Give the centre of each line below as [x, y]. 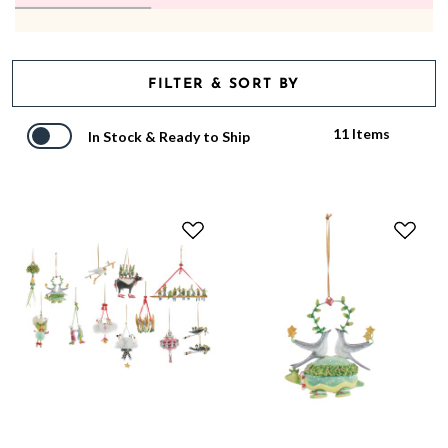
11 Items [362, 134]
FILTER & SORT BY [224, 85]
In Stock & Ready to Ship [169, 136]
